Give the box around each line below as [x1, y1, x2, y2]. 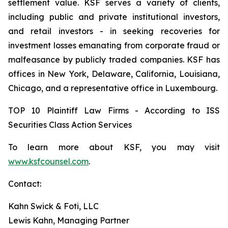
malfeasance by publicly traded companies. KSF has [8, 54, 220, 65]
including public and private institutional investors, [8, 12, 220, 22]
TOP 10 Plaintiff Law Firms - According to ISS [8, 105, 220, 116]
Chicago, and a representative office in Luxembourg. [8, 83, 217, 93]
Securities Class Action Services [8, 120, 132, 130]
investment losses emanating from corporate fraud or [8, 40, 220, 50]
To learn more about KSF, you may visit [8, 142, 220, 152]
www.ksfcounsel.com [8, 156, 89, 166]
